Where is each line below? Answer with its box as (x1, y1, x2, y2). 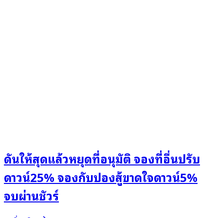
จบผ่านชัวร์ (4, 185, 59, 204)
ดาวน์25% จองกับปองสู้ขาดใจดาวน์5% (4, 167, 198, 186)
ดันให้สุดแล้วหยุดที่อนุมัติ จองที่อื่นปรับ (4, 148, 200, 167)
